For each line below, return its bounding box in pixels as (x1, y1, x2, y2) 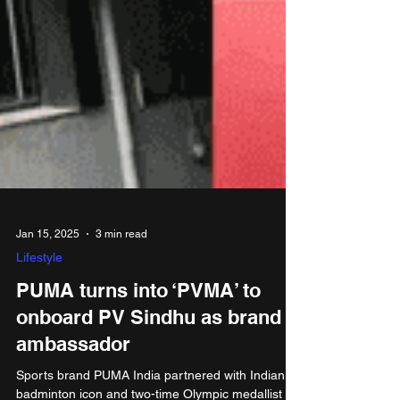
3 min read (96, 324, 147, 337)
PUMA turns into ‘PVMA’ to (16, 375, 261, 398)
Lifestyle (16, 346, 62, 361)
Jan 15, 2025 (16, 324, 79, 337)
